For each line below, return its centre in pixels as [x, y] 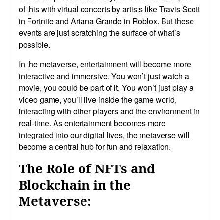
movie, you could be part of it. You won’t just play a [106, 87]
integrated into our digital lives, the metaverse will [104, 135]
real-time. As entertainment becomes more [92, 123]
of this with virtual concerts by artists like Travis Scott [110, 9]
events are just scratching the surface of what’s [100, 32]
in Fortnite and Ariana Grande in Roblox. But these [107, 21]
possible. [35, 44]
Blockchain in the [75, 184]
